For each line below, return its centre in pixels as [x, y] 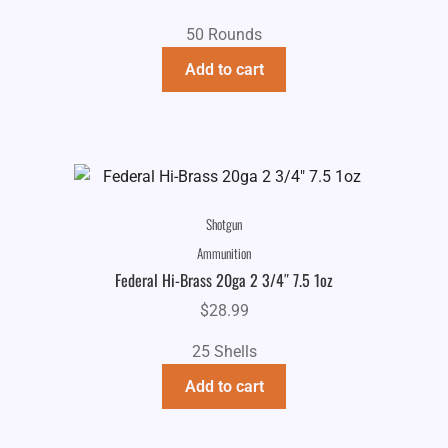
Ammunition [224, 252]
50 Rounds [224, 35]
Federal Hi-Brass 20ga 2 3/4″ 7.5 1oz [224, 279]
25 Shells [224, 352]
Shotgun [224, 224]
